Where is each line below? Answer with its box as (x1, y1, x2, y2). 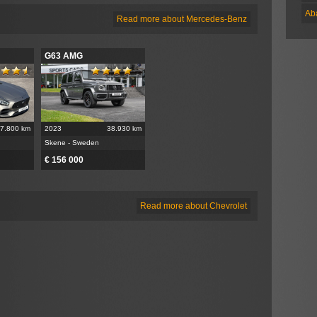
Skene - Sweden (45, 138, 99, 146)
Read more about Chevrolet (140, 200, 247, 211)
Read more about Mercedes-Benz (117, 13, 247, 24)
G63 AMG (45, 50, 83, 61)
